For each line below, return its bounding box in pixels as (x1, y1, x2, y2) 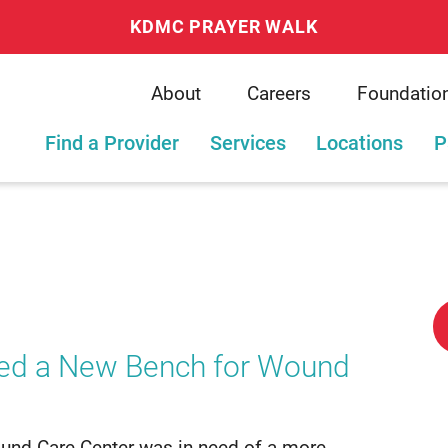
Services (209, 130, 286, 155)
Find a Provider (45, 130, 180, 155)
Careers (246, 82, 311, 105)
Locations (316, 130, 404, 155)
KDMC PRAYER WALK (130, 16, 318, 37)
